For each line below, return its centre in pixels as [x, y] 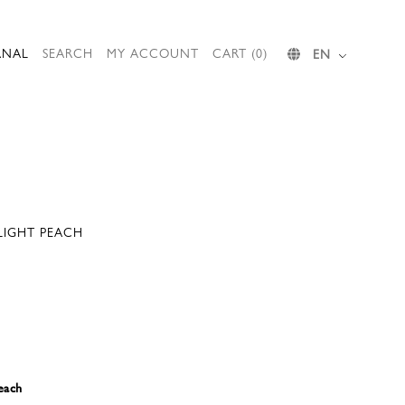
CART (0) [240, 52]
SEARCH [68, 52]
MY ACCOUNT [153, 52]
